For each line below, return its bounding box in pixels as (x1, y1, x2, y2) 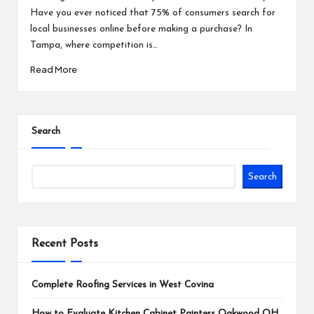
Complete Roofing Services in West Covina (32, 280, 214, 290)
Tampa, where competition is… (29, 41, 158, 50)
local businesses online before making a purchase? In (29, 25, 252, 34)
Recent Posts (32, 238, 98, 250)
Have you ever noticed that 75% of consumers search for (29, 8, 275, 18)
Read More (29, 64, 77, 76)
